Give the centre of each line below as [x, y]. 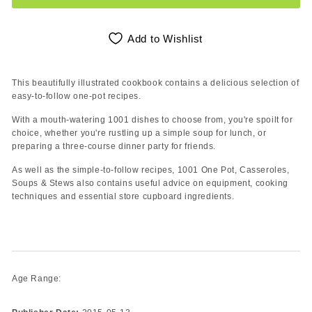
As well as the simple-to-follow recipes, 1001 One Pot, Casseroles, [151, 170]
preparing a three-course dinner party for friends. [114, 146]
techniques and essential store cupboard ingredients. [123, 196]
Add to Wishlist [165, 39]
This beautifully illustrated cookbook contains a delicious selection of [156, 83]
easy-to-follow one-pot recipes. [77, 96]
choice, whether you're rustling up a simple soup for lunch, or [139, 133]
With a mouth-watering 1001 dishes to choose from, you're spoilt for [153, 119]
